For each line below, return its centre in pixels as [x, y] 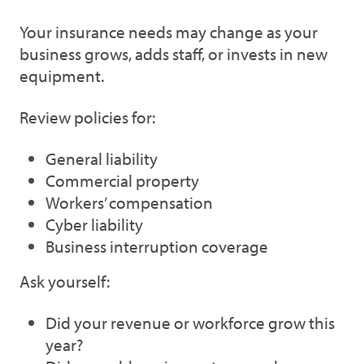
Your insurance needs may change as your [169, 32]
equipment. [62, 76]
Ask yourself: [65, 281]
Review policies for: [87, 117]
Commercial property [122, 180]
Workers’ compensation [129, 202]
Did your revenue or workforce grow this [190, 323]
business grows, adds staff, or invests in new [173, 54]
